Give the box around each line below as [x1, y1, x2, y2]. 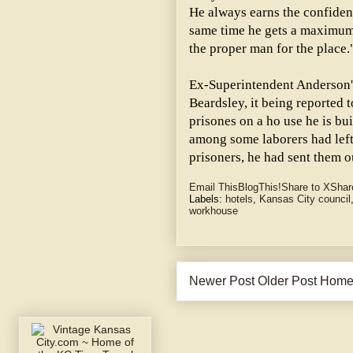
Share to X [281, 181, 330, 194]
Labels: [189, 193, 225, 206]
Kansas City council [259, 193, 351, 206]
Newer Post [189, 274, 255, 288]
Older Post [258, 274, 317, 288]
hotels [225, 193, 253, 206]
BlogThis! [238, 181, 281, 194]
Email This [189, 181, 238, 194]
